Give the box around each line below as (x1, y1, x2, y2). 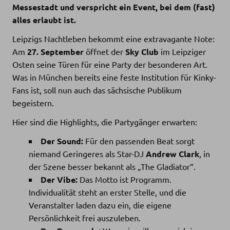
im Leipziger (159, 46, 206, 56)
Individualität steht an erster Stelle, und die (29, 186, 186, 197)
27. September (27, 46, 84, 57)
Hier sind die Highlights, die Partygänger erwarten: (12, 116, 197, 127)
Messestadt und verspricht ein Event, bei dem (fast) (12, 1, 215, 12)
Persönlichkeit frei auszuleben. (29, 212, 141, 223)
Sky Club (125, 46, 159, 57)
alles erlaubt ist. (12, 14, 76, 25)
